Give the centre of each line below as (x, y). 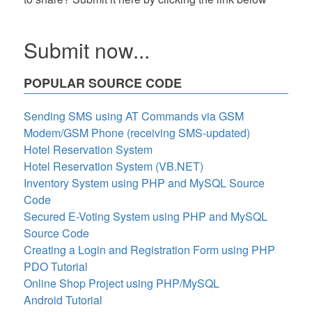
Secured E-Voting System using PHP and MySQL (146, 216)
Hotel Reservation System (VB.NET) (114, 166)
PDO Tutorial (56, 266)
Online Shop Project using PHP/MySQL (122, 283)
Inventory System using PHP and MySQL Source (144, 183)
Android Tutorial (63, 300)
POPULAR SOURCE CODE (103, 83)
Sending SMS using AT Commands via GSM (134, 116)
